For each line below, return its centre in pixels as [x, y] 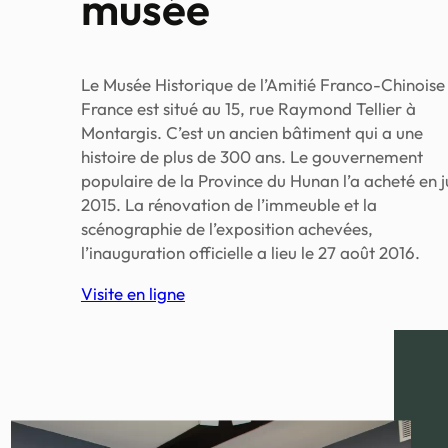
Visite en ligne [132, 294]
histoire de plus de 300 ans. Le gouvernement [251, 157]
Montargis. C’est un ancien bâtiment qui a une [251, 133]
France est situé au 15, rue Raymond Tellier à [248, 109]
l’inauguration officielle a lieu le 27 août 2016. [250, 253]
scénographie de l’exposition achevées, [226, 229]
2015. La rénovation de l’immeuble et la [228, 205]
